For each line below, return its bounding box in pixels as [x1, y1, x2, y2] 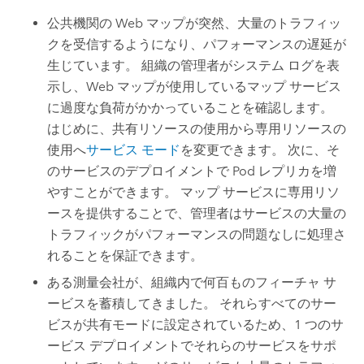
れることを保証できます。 [47, 248, 204, 264]
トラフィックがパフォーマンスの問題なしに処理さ [47, 227, 347, 243]
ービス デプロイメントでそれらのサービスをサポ [47, 337, 337, 353]
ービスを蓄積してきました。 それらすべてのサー [47, 295, 337, 311]
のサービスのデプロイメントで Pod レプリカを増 [47, 163, 337, 180]
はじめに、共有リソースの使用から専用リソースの [47, 121, 347, 137]
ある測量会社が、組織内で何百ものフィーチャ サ [47, 274, 337, 290]
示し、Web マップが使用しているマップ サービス [47, 79, 342, 95]
